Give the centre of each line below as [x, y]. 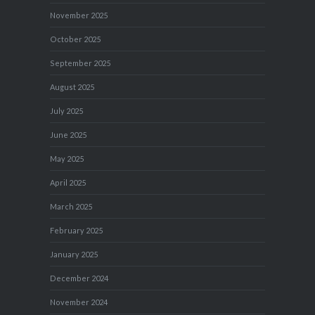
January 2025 [74, 255]
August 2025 [72, 87]
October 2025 [76, 39]
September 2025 [81, 63]
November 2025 [79, 15]
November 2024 [79, 302]
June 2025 [69, 135]
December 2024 [79, 278]
